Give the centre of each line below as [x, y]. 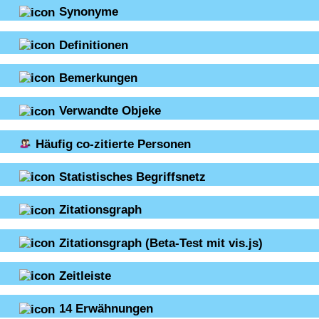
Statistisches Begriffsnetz [132, 176]
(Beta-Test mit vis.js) [204, 242]
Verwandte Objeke [110, 111]
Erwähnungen [114, 309]
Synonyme [89, 12]
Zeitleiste [85, 275]
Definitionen [94, 45]
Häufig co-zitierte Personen [114, 143]
